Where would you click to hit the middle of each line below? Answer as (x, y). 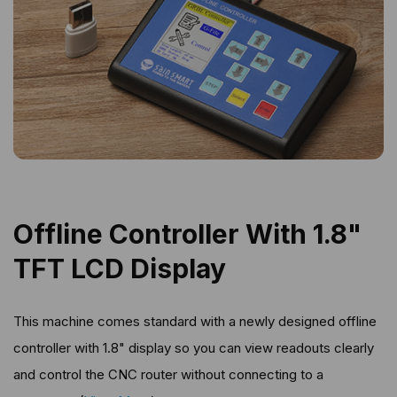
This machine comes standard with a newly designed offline (195, 321)
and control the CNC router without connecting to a (168, 374)
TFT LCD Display (120, 268)
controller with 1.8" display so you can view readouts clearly (194, 347)
